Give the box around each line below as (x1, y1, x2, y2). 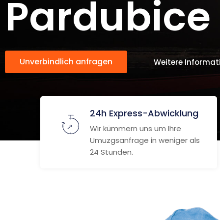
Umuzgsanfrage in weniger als (90, 135, 200, 145)
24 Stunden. (90, 147, 133, 157)
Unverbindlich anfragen (20, 56, 112, 67)
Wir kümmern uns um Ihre (90, 123, 181, 134)
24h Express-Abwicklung (90, 107, 198, 119)
